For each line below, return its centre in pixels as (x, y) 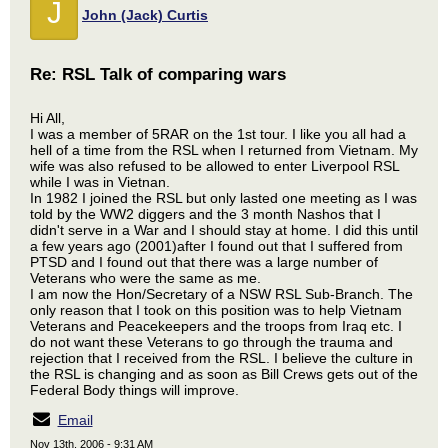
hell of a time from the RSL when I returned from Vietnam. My (224, 150)
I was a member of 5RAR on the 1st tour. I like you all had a (218, 134)
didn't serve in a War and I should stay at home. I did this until (224, 230)
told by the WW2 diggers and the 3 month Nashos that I (205, 214)
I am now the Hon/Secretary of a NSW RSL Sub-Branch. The (221, 294)
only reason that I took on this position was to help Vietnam (216, 310)
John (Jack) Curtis (145, 15)
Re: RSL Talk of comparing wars (158, 74)
